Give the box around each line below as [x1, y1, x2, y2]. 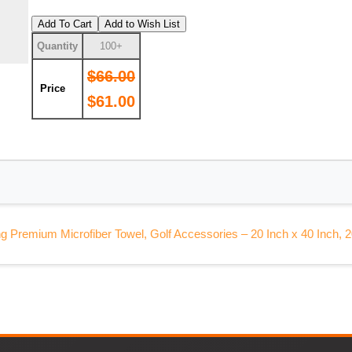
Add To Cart [38, 18, 92, 30]
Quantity [37, 40, 78, 52]
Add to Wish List [104, 18, 180, 30]
